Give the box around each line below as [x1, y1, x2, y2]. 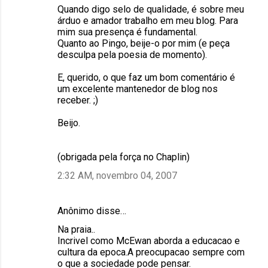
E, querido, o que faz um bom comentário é [57, 71, 235, 83]
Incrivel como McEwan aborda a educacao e [57, 234, 240, 246]
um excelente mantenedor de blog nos [57, 83, 218, 95]
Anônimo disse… [57, 205, 126, 217]
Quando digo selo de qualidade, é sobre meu [57, 3, 244, 15]
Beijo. [57, 117, 80, 129]
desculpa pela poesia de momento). [57, 48, 207, 60]
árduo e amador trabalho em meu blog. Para [57, 14, 238, 26]
